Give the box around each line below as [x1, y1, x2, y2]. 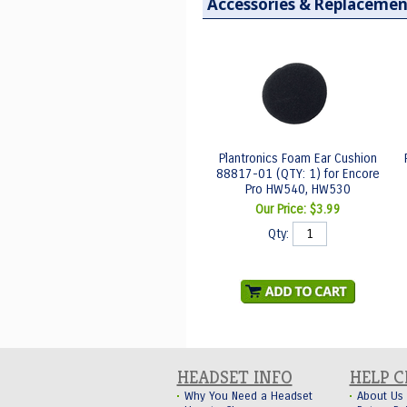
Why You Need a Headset [184, 389, 313, 403]
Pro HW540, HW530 [244, 182, 351, 197]
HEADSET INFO [176, 366, 293, 389]
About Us [356, 389, 403, 403]
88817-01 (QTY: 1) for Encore [215, 166, 380, 182]
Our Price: [254, 202, 310, 217]
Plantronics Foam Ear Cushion [218, 151, 377, 166]
